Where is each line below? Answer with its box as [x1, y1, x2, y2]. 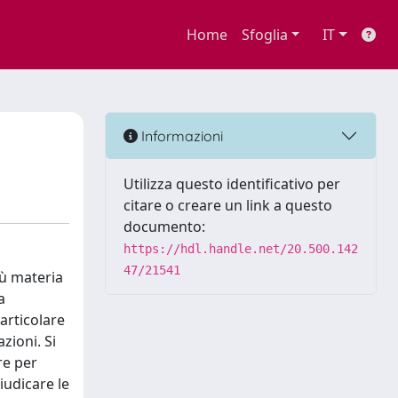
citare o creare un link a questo [123, 195, 332, 215]
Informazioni [138, 126, 223, 145]
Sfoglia [241, 25, 288, 44]
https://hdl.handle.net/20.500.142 [123, 242, 358, 256]
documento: [123, 217, 205, 236]
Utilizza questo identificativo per [123, 174, 340, 194]
